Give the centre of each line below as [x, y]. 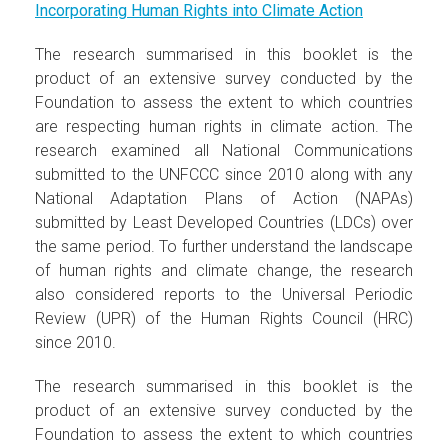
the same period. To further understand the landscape [224, 246]
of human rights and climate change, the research [224, 270]
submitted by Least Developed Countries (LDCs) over [224, 222]
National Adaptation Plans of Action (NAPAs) [224, 198]
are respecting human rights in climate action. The [224, 126]
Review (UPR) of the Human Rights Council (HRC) [224, 318]
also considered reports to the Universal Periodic [224, 294]
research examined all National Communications [224, 150]
